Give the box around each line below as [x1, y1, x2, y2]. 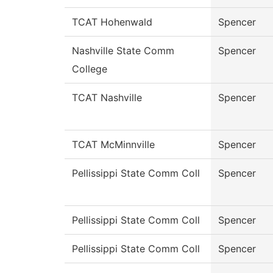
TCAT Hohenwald [72, 16, 152, 29]
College [72, 63, 107, 76]
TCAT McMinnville [72, 138, 155, 151]
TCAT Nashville [72, 91, 142, 104]
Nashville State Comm [72, 44, 174, 57]
